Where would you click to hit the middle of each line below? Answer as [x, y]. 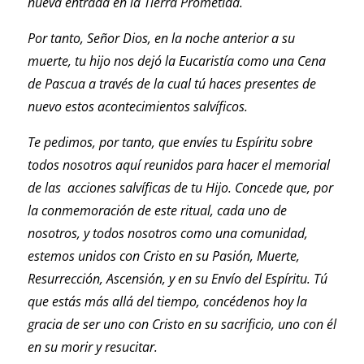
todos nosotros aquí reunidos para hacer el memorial [178, 165]
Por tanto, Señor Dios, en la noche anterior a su [161, 39]
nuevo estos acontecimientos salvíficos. [137, 107]
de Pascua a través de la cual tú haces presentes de [171, 84]
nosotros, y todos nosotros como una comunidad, [167, 234]
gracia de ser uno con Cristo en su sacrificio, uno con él [182, 325]
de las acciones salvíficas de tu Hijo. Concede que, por [180, 188]
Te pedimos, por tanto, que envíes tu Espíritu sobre [170, 143]
